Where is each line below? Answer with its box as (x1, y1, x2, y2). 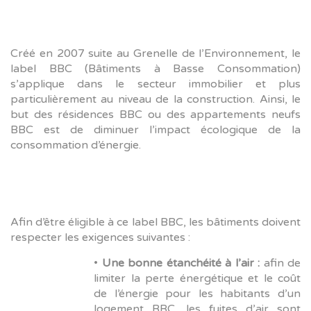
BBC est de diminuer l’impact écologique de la (10, 123, 301, 137)
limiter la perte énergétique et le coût (94, 271, 301, 286)
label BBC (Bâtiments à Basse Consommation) (10, 62, 301, 76)
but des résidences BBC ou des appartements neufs (10, 108, 301, 122)
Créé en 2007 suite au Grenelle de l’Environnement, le (10, 47, 301, 61)
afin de (260, 256, 301, 271)
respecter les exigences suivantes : (10, 230, 190, 245)
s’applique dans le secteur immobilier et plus (10, 77, 301, 92)
